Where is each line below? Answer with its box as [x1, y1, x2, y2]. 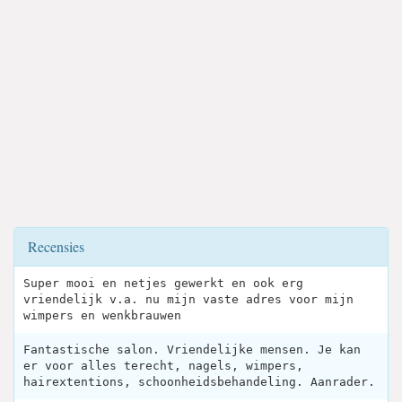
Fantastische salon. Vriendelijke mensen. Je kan [23, 343, 361, 356]
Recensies [28, 237, 84, 256]
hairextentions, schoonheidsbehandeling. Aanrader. [23, 375, 375, 389]
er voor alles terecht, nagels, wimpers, [23, 359, 303, 372]
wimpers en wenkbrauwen [23, 309, 181, 322]
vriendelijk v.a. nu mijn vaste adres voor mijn [23, 293, 354, 306]
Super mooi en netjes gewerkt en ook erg [23, 276, 303, 290]
